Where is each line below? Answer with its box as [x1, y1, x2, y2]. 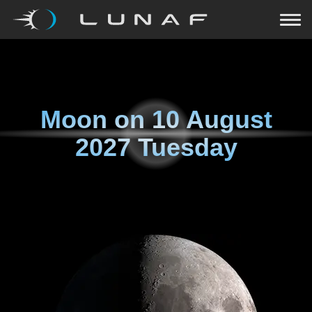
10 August [151, 105, 272, 134]
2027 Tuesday [75, 133, 237, 162]
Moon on [40, 105, 152, 134]
